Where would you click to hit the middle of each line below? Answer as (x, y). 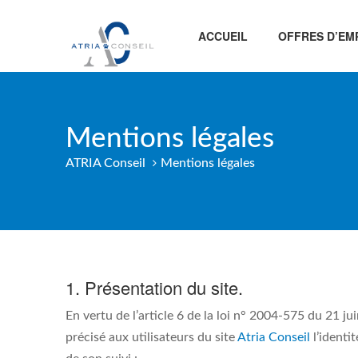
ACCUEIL (223, 36)
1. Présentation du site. (154, 287)
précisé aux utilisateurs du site (151, 337)
